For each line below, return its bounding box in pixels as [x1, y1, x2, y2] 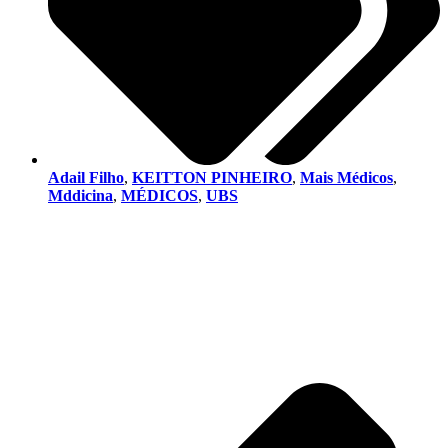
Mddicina [48, 186, 113, 204]
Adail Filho [48, 168, 124, 186]
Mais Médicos [300, 168, 393, 186]
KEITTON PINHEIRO [132, 168, 292, 186]
